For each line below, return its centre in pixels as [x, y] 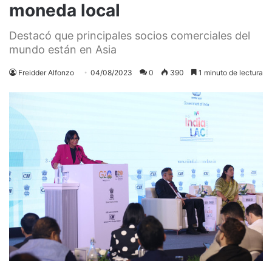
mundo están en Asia [63, 49]
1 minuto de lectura [230, 72]
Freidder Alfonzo [46, 72]
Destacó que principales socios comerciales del [130, 35]
